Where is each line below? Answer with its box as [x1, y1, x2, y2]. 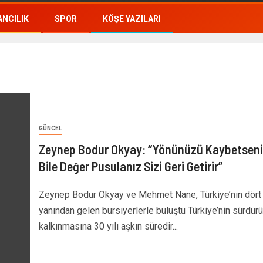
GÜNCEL [38, 125, 62, 131]
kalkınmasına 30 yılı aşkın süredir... [38, 221, 178, 232]
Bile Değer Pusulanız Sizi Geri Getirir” [38, 159, 222, 174]
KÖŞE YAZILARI [103, 14, 161, 23]
